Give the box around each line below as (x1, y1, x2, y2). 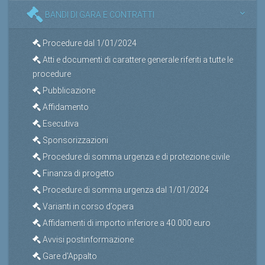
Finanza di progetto (41, 168, 114, 178)
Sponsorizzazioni (41, 135, 108, 145)
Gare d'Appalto (41, 251, 97, 261)
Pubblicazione (41, 85, 95, 95)
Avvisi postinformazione (41, 234, 134, 244)
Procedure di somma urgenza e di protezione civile (41, 151, 230, 161)
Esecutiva (41, 118, 79, 128)
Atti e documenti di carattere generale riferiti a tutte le (41, 54, 233, 64)
